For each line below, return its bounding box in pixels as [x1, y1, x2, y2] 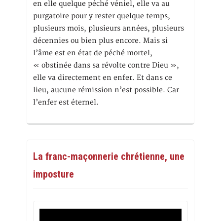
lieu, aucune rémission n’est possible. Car [33, 85, 179, 94]
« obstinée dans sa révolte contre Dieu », [33, 61, 179, 70]
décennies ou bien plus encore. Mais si [33, 36, 168, 45]
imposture [33, 168, 74, 180]
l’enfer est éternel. [33, 98, 99, 107]
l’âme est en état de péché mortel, [33, 48, 152, 57]
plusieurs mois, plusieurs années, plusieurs [33, 24, 184, 33]
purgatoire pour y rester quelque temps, [33, 11, 170, 20]
